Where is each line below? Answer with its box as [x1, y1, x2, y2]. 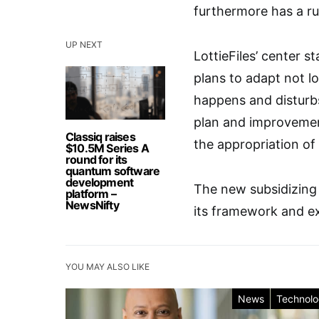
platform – [66, 187, 116, 202]
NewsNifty [66, 198, 119, 213]
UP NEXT [66, 39, 103, 51]
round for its [66, 152, 127, 167]
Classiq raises [66, 130, 135, 145]
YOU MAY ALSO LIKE [66, 261, 150, 273]
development [66, 175, 134, 190]
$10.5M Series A [66, 141, 149, 156]
